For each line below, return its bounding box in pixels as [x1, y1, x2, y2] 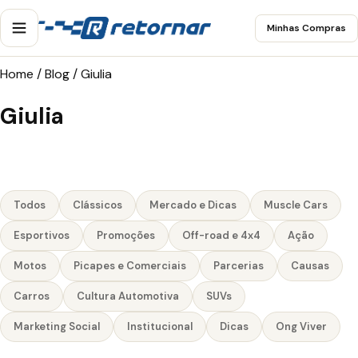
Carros [14, 288, 50, 303]
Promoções [97, 228, 155, 242]
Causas [291, 258, 329, 272]
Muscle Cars [264, 197, 328, 212]
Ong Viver [276, 319, 327, 333]
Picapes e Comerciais [74, 258, 186, 272]
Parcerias [213, 258, 264, 272]
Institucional [127, 319, 193, 333]
